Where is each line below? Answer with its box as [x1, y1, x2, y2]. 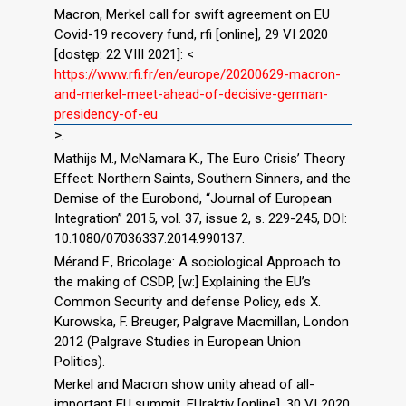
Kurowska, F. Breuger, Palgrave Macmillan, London [54, 313, 349, 330]
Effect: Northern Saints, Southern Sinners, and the [54, 169, 351, 187]
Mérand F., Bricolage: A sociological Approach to [54, 253, 341, 270]
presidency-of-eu [54, 106, 158, 123]
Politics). [54, 353, 105, 370]
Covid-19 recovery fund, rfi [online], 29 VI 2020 [54, 26, 328, 43]
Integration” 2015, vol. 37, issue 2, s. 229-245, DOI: [54, 209, 347, 227]
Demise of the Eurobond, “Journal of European [54, 189, 332, 207]
